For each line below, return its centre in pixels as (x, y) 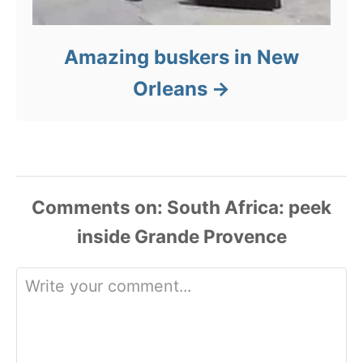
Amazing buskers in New (181, 58)
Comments (81, 207)
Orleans (171, 89)
